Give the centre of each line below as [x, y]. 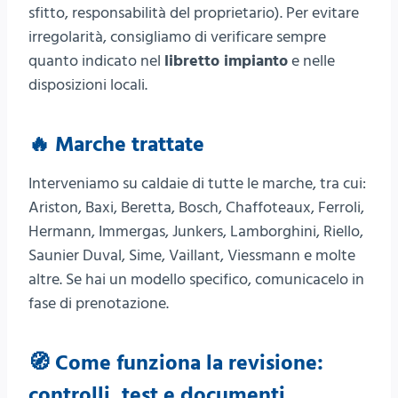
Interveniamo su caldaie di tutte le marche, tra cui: [197, 183]
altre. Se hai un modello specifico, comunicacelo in [196, 279]
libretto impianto [226, 60]
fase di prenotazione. [99, 303]
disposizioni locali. [88, 84]
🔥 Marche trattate [116, 144]
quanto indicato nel [96, 60]
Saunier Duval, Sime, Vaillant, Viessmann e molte [192, 255]
